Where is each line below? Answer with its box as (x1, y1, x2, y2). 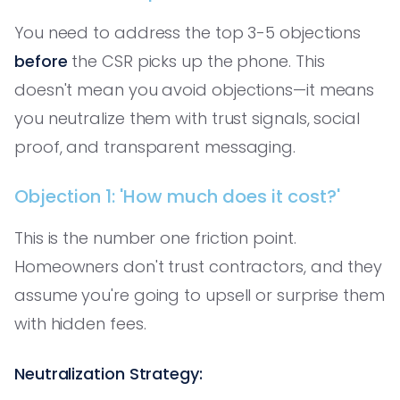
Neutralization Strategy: (14, 362, 203, 385)
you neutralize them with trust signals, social (14, 106, 360, 129)
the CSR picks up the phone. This (67, 49, 325, 72)
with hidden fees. (14, 312, 146, 335)
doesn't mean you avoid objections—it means (14, 78, 375, 101)
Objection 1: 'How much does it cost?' (14, 183, 340, 209)
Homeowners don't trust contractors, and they (14, 254, 383, 278)
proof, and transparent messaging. (14, 135, 296, 158)
